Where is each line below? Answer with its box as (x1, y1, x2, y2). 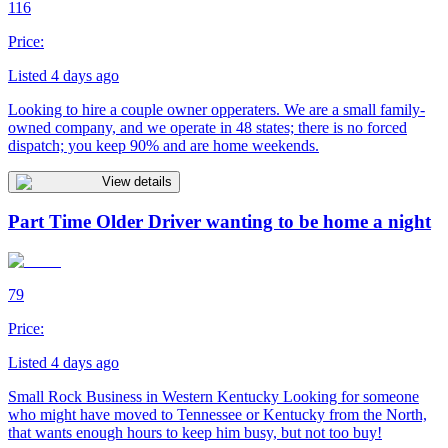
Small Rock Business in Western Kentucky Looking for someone (8, 388, 419, 406)
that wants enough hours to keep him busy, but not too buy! (8, 424, 382, 442)
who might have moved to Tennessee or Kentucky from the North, (8, 406, 427, 424)
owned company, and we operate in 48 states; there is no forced (8, 118, 407, 136)
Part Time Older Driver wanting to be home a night (8, 211, 431, 233)
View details (102, 173, 172, 189)
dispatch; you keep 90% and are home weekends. (8, 136, 319, 154)
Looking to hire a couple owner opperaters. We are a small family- (8, 100, 425, 118)
